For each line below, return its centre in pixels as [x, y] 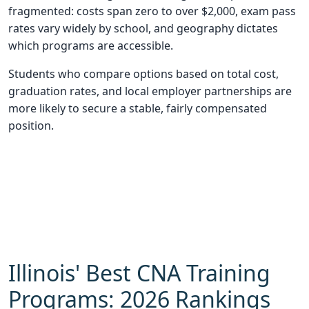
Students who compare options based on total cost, [143, 74]
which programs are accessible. [91, 46]
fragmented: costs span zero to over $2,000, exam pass [152, 11]
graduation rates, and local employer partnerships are [150, 91]
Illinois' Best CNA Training [139, 273]
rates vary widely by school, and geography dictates [143, 29]
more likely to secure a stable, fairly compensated [138, 109]
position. [31, 126]
